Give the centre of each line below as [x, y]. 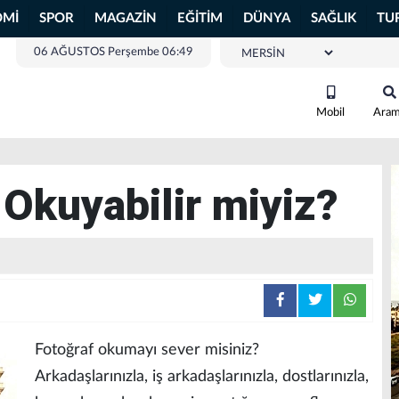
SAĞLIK [334, 18]
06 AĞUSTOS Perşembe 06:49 [114, 52]
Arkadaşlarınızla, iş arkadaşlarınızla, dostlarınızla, [202, 377]
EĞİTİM [200, 18]
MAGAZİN [126, 18]
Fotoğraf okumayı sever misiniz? [147, 350]
